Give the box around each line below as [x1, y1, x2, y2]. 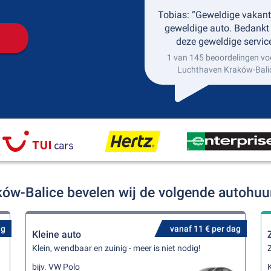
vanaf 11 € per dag [169, 224, 241, 233]
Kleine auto [32, 229, 82, 240]
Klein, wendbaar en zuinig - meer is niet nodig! [32, 243, 201, 253]
